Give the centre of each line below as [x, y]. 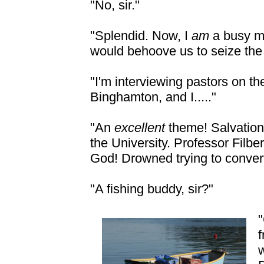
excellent [141, 128]
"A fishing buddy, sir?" [152, 189]
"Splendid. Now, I [141, 36]
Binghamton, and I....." [153, 97]
